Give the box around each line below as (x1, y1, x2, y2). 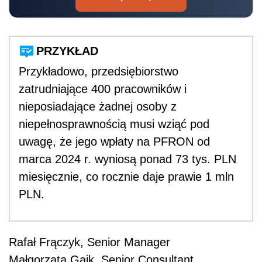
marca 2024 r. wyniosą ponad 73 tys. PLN (19, 152, 236, 166)
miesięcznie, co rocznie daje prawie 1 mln (19, 170, 234, 183)
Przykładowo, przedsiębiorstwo (19, 64, 178, 78)
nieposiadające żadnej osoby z (19, 99, 177, 113)
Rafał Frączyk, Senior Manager (9, 235, 170, 249)
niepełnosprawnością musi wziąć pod (19, 117, 209, 130)
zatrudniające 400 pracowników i (19, 82, 187, 95)
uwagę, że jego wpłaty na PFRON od (19, 135, 210, 148)
